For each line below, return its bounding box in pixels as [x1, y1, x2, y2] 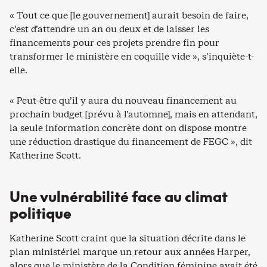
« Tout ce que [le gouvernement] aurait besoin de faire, [10, 8, 249, 21]
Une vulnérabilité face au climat [10, 188, 228, 205]
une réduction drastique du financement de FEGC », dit [10, 135, 252, 148]
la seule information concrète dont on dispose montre [10, 121, 247, 134]
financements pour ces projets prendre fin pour [10, 36, 219, 49]
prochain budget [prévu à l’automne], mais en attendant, [10, 107, 257, 120]
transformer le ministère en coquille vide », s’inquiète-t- [10, 49, 254, 63]
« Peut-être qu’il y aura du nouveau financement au [10, 94, 237, 107]
